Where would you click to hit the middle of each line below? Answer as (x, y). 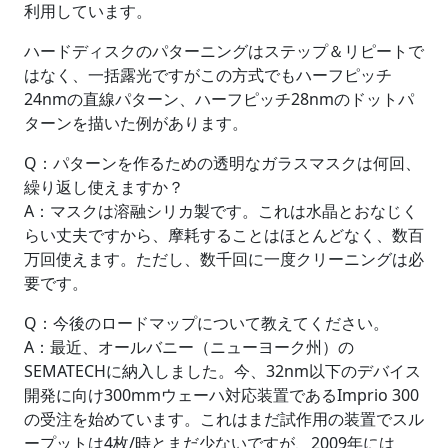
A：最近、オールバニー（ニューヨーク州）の (189, 347)
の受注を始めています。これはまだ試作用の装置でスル (224, 419)
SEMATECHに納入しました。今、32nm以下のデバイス (222, 371)
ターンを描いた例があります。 (136, 123)
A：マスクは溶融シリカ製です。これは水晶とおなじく (221, 211)
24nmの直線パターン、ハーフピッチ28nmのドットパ (219, 99)
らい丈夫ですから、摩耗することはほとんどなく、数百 (224, 235)
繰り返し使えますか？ (104, 187)
